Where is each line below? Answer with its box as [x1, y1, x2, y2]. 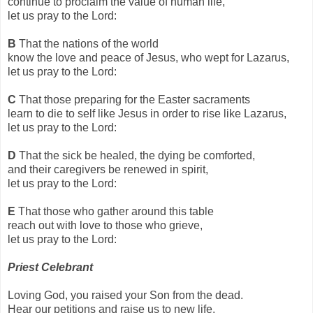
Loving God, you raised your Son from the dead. [8, 289, 246, 301]
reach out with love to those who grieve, [8, 219, 205, 231]
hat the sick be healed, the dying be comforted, [26, 149, 258, 161]
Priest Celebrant [8, 261, 93, 273]
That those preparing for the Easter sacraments [16, 93, 253, 105]
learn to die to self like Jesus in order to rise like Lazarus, [8, 107, 289, 119]
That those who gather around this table [15, 205, 217, 217]
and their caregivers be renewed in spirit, [8, 163, 211, 175]
